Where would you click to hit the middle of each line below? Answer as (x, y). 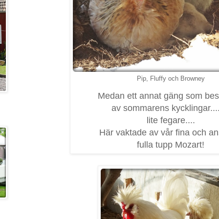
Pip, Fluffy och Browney (171, 78)
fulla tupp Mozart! (171, 144)
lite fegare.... (171, 120)
